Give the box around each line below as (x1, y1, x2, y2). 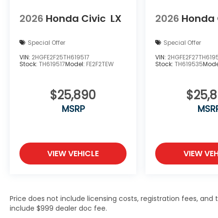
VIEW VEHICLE (47, 148, 99, 160)
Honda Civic (46, 11, 106, 25)
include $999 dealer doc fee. (10, 203, 107, 214)
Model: (65, 60, 86, 69)
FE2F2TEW (86, 60, 114, 69)
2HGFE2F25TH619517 (32, 53, 90, 62)
